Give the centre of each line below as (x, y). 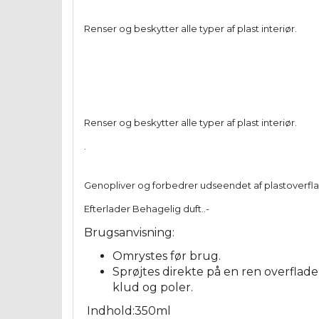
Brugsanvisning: (129, 233)
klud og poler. (153, 288)
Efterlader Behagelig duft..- (147, 209)
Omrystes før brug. (167, 256)
